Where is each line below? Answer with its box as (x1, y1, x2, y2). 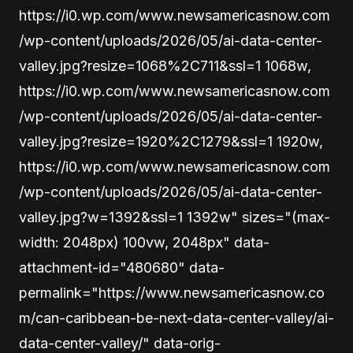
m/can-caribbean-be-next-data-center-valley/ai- (19, 310, 334, 327)
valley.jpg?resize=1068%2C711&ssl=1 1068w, (19, 58, 311, 75)
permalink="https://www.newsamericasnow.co (19, 284, 325, 302)
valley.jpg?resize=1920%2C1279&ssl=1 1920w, (19, 133, 323, 150)
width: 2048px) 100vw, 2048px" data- (19, 234, 269, 251)
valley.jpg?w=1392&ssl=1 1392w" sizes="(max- (19, 209, 330, 226)
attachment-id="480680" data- (19, 259, 225, 277)
